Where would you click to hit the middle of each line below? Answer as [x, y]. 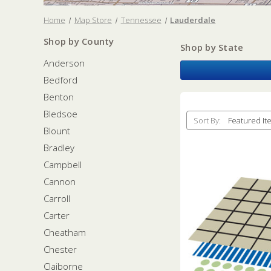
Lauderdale [193, 20]
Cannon [60, 181]
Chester [60, 249]
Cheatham [65, 232]
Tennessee [141, 20]
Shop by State [212, 47]
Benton [59, 96]
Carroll [57, 198]
